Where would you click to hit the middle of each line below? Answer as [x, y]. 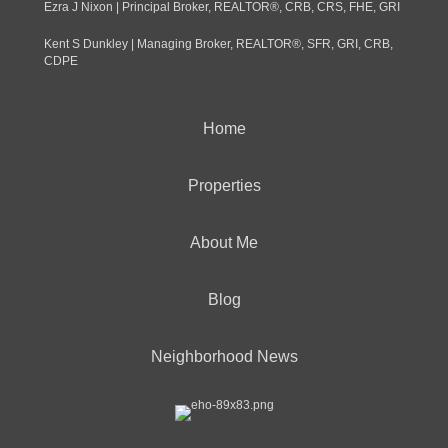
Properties [224, 185]
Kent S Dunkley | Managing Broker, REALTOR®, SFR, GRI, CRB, [218, 44]
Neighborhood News [224, 356]
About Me [224, 242]
